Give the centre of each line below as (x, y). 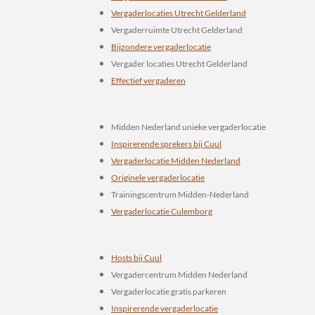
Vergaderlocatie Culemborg (162, 211)
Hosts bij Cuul (136, 258)
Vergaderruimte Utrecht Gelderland (178, 30)
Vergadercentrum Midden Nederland (179, 275)
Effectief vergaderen (148, 81)
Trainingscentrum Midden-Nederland (180, 194)
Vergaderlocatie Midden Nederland (176, 161)
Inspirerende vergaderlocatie (165, 308)
